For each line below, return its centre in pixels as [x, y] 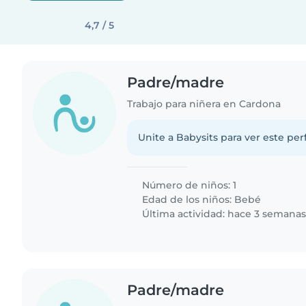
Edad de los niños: [187, 199]
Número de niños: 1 [188, 185]
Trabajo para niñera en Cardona [204, 103]
